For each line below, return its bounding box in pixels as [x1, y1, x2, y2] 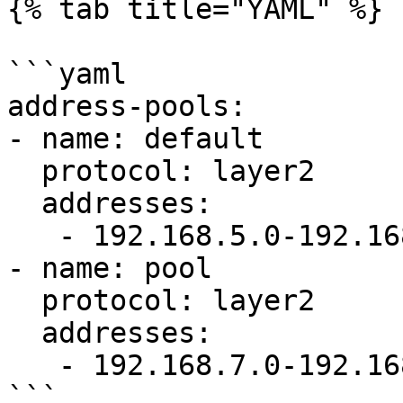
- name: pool [7, 252, 212, 284]
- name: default [7, 122, 264, 155]
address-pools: [7, 90, 246, 122]
